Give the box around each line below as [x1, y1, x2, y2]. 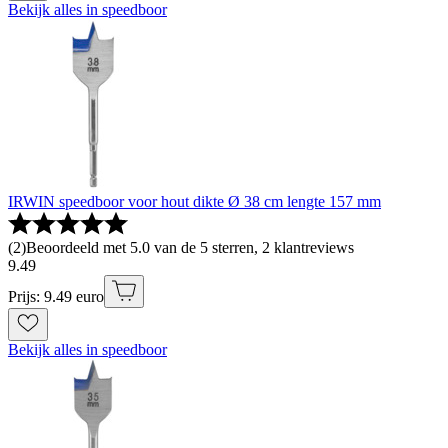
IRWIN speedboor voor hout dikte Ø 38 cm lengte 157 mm [8, 193, 381, 211]
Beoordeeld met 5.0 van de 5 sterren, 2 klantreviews [26, 239, 354, 257]
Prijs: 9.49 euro [8, 288, 104, 306]
